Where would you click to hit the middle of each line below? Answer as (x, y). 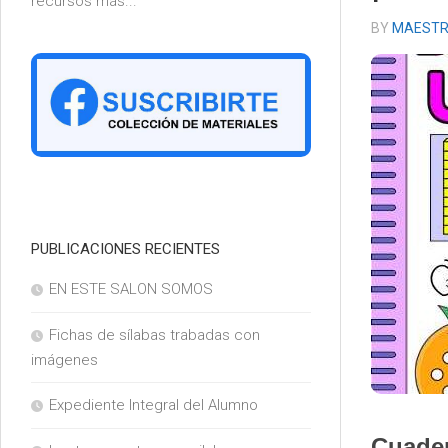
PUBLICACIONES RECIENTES (125, 249)
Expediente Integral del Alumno (153, 405)
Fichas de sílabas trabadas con (154, 335)
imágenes (64, 360)
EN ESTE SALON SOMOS (131, 289)
